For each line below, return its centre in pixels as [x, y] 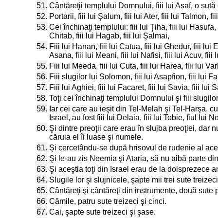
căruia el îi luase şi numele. [96, 137]
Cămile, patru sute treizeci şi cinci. [108, 201]
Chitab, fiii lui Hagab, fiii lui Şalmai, [109, 36]
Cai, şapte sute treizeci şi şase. [102, 212]
